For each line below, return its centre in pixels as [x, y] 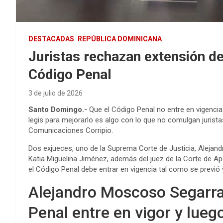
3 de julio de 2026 [56, 93]
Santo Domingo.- [58, 110]
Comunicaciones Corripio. [71, 131]
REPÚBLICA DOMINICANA [120, 39]
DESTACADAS [51, 39]
